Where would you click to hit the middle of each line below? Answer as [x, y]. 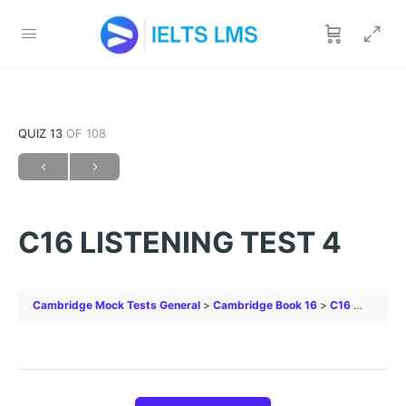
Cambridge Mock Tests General [116, 305]
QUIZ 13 [42, 133]
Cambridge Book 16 [265, 305]
